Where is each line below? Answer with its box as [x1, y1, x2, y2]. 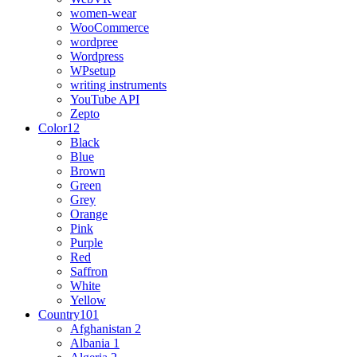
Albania [70, 336, 113, 351]
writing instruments [70, 78, 167, 92]
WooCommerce [70, 21, 149, 35]
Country [38, 308, 80, 322]
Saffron [70, 265, 108, 279]
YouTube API [70, 92, 139, 107]
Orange [70, 207, 108, 222]
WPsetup [70, 64, 116, 78]
